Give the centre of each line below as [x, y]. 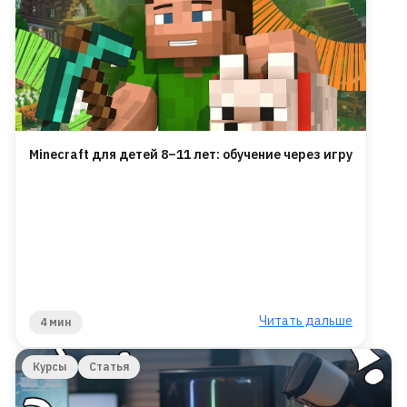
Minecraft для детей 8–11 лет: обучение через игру [191, 155]
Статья [109, 367]
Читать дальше [306, 321]
